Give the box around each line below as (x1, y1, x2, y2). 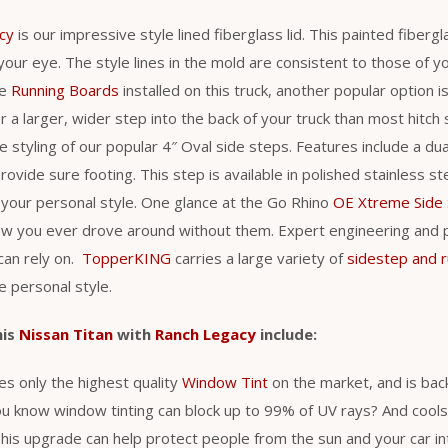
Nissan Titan (19, 323, 113, 344)
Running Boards (11, 79, 119, 100)
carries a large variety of (171, 247, 347, 268)
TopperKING (82, 247, 171, 268)
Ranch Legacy (155, 323, 256, 344)
